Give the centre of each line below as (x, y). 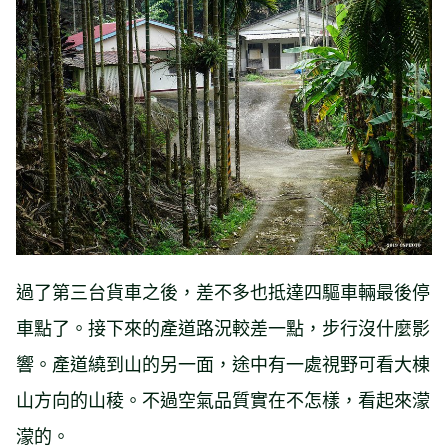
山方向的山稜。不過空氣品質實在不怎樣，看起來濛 (223, 399)
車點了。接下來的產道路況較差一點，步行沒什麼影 (223, 327)
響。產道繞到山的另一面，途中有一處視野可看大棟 (223, 363)
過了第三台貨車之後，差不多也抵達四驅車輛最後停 (223, 291)
